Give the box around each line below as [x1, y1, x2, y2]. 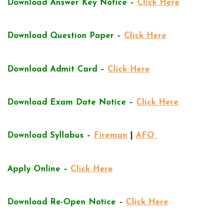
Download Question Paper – [7, 32, 121, 40]
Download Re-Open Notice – [7, 198, 123, 207]
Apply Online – [7, 164, 68, 173]
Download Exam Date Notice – [7, 98, 133, 107]
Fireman [94, 131, 127, 140]
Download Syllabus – [7, 131, 91, 140]
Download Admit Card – [7, 65, 105, 73]
